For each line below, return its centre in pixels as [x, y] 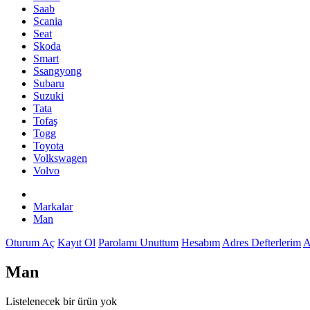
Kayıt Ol [76, 243]
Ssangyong [57, 71]
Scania [48, 21]
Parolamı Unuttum [138, 243]
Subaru [49, 83]
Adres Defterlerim [262, 243]
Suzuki [48, 96]
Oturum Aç [30, 243]
